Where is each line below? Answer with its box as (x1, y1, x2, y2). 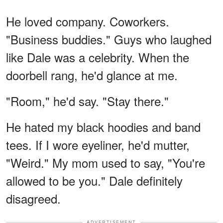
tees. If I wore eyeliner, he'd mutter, (6, 135, 190, 153)
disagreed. (6, 189, 61, 207)
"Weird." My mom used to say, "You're (6, 153, 205, 171)
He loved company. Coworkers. (6, 12, 169, 30)
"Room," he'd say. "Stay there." (6, 92, 169, 110)
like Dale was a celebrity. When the (6, 48, 189, 66)
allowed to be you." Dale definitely (6, 171, 183, 189)
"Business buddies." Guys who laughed (6, 30, 212, 48)
